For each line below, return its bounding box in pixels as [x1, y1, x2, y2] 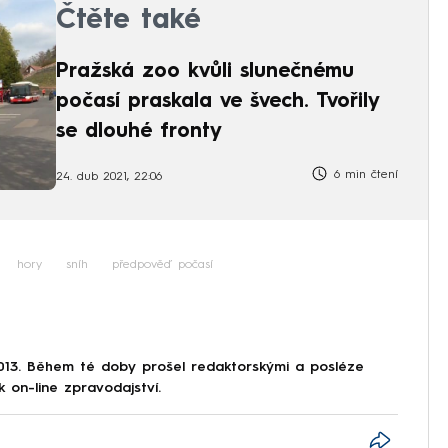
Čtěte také [56, 7, 201, 36]
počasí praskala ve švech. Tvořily [56, 92, 380, 113]
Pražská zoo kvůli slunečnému [56, 62, 354, 83]
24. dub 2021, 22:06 [56, 170, 162, 183]
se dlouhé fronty [56, 122, 222, 143]
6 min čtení [329, 169, 398, 182]
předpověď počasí [112, 258, 213, 271]
